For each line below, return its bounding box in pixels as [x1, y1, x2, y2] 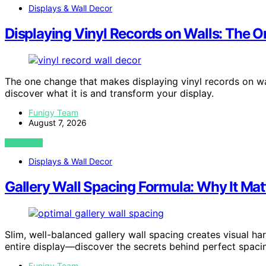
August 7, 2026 [28, 118, 87, 128]
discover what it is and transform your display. [5, 87, 214, 100]
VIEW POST [5, 138, 43, 148]
